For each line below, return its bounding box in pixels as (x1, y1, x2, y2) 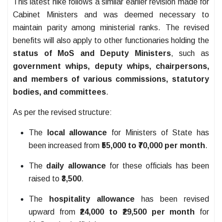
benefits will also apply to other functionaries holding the (13, 36, 209, 45)
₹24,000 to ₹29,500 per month (80, 208, 195, 217)
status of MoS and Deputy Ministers (13, 49, 171, 58)
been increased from (29, 141, 102, 150)
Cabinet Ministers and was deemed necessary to (13, 10, 209, 19)
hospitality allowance (49, 195, 135, 204)
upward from (29, 208, 80, 217)
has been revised (135, 195, 209, 204)
